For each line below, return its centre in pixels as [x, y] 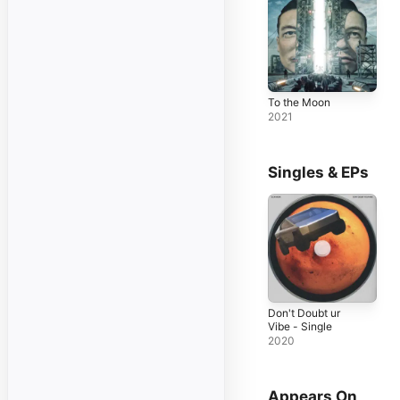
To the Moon [299, 102]
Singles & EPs [318, 172]
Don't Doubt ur [304, 312]
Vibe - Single [300, 326]
